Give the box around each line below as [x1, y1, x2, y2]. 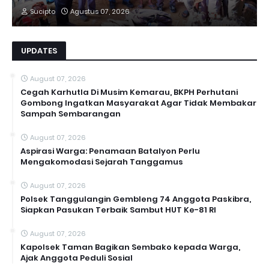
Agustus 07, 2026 [70, 6, 130, 16]
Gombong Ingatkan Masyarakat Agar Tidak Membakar [20, 97, 256, 109]
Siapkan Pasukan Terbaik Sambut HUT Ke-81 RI [20, 204, 216, 216]
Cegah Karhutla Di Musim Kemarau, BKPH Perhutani [20, 86, 238, 98]
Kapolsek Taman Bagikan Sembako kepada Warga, [20, 241, 240, 253]
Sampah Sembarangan [20, 107, 121, 119]
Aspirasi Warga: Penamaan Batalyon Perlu [20, 145, 200, 157]
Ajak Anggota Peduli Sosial [20, 252, 133, 264]
